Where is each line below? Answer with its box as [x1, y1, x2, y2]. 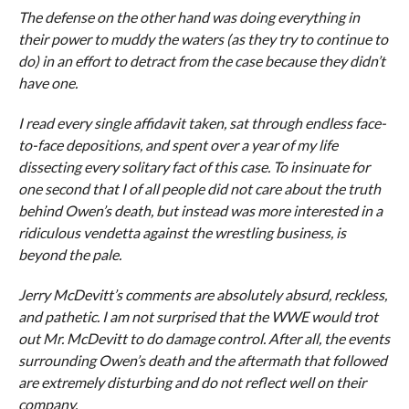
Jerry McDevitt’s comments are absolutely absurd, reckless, [17, 286, 387, 303]
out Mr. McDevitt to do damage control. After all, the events [17, 330, 390, 347]
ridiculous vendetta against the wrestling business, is [17, 224, 346, 241]
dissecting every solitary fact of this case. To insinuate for [17, 158, 370, 175]
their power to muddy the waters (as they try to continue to [17, 30, 388, 47]
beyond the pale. [17, 246, 121, 263]
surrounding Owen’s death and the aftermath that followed [17, 351, 387, 369]
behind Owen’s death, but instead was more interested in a [17, 202, 383, 219]
